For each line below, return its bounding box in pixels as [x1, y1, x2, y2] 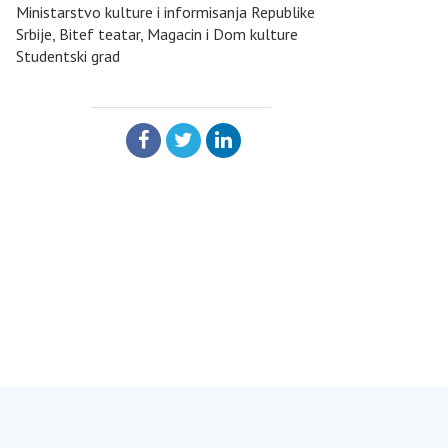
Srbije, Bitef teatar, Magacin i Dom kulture [16, 23, 298, 44]
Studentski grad [16, 45, 120, 66]
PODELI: [121, 153, 168, 172]
